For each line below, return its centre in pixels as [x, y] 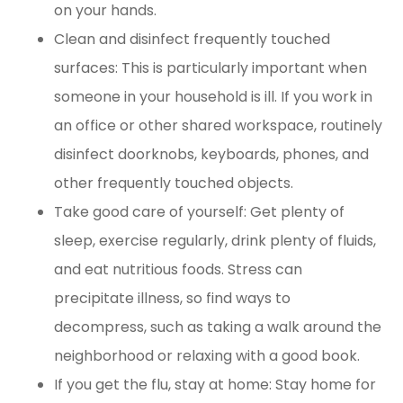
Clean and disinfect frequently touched [192, 40]
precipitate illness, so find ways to [172, 299]
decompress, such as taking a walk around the [218, 327]
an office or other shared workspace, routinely [218, 126]
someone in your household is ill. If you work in [213, 97]
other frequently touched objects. [174, 184]
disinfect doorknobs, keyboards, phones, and [211, 155]
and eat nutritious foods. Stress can [178, 270]
